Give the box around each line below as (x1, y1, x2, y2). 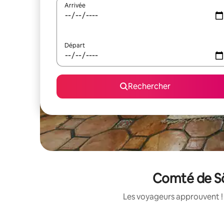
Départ (64, 41, 85, 49)
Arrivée (64, 1, 85, 9)
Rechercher (127, 81, 170, 91)
